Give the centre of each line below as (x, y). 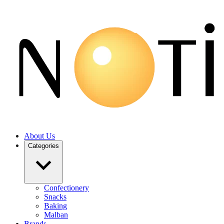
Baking (55, 206)
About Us (39, 136)
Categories (43, 146)
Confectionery (66, 188)
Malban (56, 215)
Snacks (55, 197)
